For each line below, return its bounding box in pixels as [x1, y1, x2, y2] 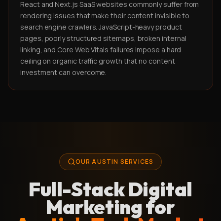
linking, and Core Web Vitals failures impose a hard [20, 45, 182, 54]
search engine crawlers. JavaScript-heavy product [20, 22, 182, 32]
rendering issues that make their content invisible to [20, 11, 190, 20]
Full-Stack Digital [29, 177, 192, 201]
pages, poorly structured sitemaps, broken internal [20, 34, 186, 43]
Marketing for [46, 194, 175, 219]
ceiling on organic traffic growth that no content [20, 56, 175, 66]
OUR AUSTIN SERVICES [75, 157, 154, 166]
